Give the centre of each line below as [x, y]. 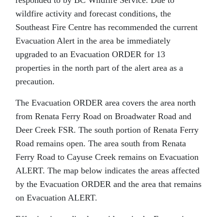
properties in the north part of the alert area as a [99, 68]
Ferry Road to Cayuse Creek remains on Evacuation [107, 157]
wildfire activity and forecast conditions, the [93, 13]
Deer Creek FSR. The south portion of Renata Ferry [107, 130]
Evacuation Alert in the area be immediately [93, 40]
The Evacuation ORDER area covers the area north [106, 102]
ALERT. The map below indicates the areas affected [108, 170]
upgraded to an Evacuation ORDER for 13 [90, 54]
